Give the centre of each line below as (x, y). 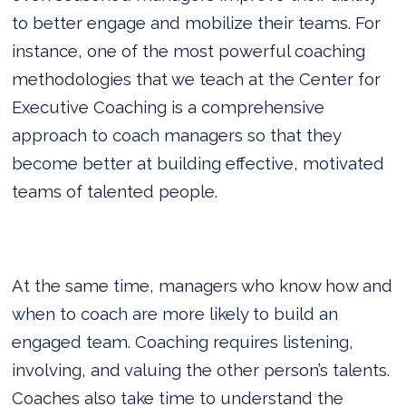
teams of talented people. (115, 191)
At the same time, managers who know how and (203, 285)
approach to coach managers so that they (177, 135)
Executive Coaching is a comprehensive (169, 106)
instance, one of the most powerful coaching (189, 50)
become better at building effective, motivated (198, 163)
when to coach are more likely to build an (175, 313)
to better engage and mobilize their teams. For (197, 22)
